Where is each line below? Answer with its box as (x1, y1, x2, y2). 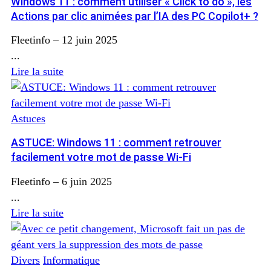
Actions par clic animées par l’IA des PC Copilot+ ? (11, 9, 258, 22)
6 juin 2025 (62, 175, 112, 188)
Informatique (43, 254, 100, 267)
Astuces (11, 113, 45, 125)
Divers (11, 254, 40, 267)
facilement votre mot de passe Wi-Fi (11, 151, 191, 164)
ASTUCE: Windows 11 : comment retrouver (11, 136, 221, 149)
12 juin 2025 (62, 34, 117, 47)
